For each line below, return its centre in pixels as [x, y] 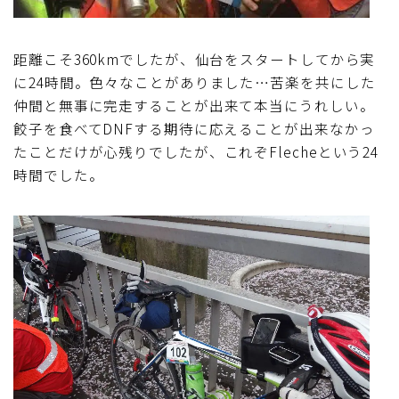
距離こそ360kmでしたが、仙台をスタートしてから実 [195, 58]
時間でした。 [59, 174]
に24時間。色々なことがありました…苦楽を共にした [195, 81]
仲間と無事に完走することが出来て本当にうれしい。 [194, 105]
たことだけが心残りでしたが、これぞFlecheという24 [196, 151]
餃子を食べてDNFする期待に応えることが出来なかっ [194, 128]
